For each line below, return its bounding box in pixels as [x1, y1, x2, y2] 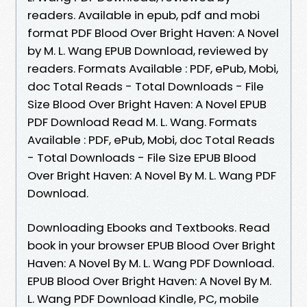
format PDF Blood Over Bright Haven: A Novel [27, 24, 279, 41]
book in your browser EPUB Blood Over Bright [27, 236, 275, 254]
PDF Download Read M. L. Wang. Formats [27, 113, 257, 130]
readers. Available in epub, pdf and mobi [27, 6, 260, 23]
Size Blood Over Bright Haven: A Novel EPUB [27, 95, 267, 112]
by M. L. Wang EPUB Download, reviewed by [27, 42, 268, 59]
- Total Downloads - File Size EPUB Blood [27, 149, 256, 166]
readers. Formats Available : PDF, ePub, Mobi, [27, 60, 278, 77]
